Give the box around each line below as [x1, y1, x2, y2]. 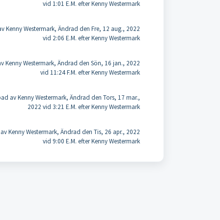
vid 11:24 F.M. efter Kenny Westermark [40, 68, 140, 77]
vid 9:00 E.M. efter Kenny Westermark [42, 137, 140, 145]
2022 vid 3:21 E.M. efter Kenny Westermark [27, 103, 140, 111]
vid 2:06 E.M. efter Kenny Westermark [42, 34, 140, 42]
